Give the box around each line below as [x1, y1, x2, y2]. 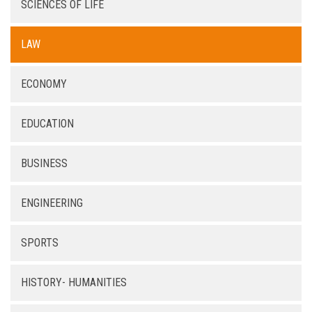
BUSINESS [21, 157, 68, 170]
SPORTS [21, 236, 58, 249]
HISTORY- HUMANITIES [21, 276, 127, 289]
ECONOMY [21, 77, 67, 91]
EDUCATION [21, 117, 74, 130]
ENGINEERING [21, 196, 83, 210]
